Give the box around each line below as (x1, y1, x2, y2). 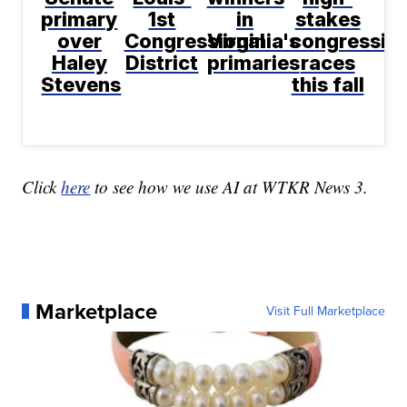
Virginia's (206, 28, 300, 53)
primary (41, 6, 118, 31)
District (125, 50, 199, 74)
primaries (206, 50, 300, 74)
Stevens (41, 72, 122, 96)
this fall (291, 72, 364, 96)
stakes (294, 6, 361, 31)
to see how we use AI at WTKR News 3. (90, 174, 369, 198)
